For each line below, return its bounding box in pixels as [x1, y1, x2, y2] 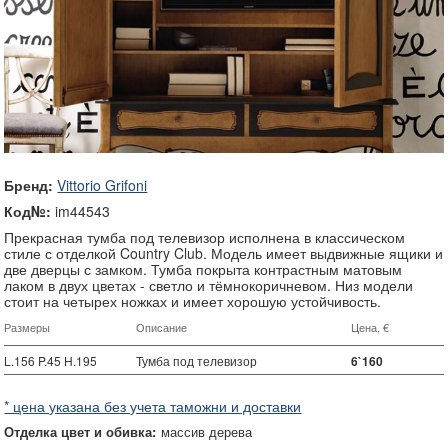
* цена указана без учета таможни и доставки [4, 396, 302, 417]
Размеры [4, 319, 51, 336]
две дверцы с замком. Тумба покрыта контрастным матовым [4, 259, 403, 280]
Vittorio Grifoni [57, 175, 148, 196]
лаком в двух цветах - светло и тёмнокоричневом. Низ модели [4, 275, 414, 296]
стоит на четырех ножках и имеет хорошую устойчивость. [4, 291, 382, 312]
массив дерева [161, 422, 253, 442]
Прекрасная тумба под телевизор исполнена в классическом [4, 227, 406, 248]
